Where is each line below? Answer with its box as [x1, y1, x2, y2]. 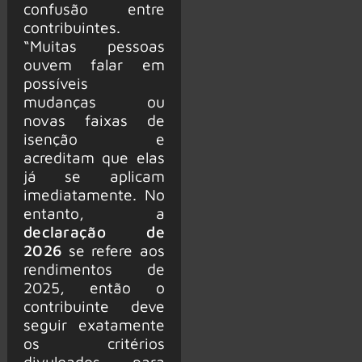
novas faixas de [23, 111, 165, 130]
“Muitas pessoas [23, 36, 165, 56]
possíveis [23, 74, 88, 93]
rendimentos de [23, 259, 165, 279]
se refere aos [68, 241, 165, 260]
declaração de [23, 222, 165, 242]
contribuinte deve [23, 297, 165, 316]
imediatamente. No [23, 185, 165, 204]
